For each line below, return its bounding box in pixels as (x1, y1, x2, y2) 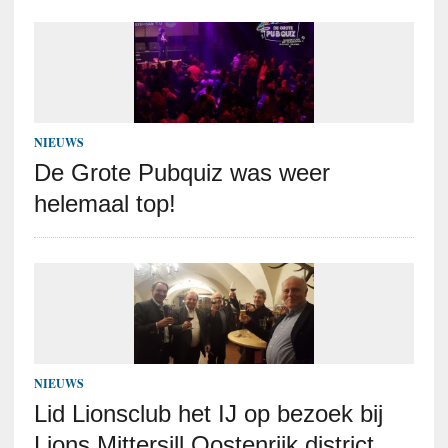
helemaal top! (33, 190, 176, 218)
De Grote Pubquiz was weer (33, 159, 330, 187)
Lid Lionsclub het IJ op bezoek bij (33, 400, 383, 428)
